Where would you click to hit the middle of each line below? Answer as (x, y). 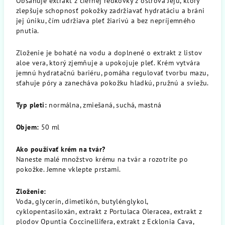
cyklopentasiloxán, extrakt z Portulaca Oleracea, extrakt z (109, 211)
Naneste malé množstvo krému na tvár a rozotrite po (102, 159)
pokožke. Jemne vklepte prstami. (69, 169)
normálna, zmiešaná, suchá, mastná (104, 105)
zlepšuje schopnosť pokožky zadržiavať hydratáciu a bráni (110, 11)
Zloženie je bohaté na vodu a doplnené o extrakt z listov (109, 53)
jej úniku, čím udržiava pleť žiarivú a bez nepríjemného (106, 21)
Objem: (28, 127)
